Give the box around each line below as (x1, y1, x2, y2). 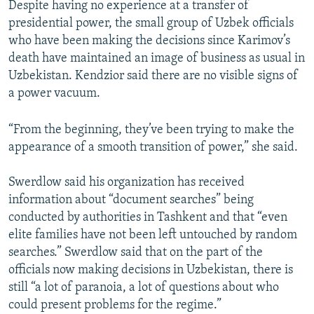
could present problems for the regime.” (8, 299, 221, 313)
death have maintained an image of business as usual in (8, 52, 305, 66)
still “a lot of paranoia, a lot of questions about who (8, 281, 279, 295)
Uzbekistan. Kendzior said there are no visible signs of (8, 69, 298, 83)
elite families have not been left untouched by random (8, 228, 297, 243)
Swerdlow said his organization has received (8, 176, 245, 190)
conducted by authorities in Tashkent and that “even (8, 211, 287, 225)
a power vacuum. (8, 87, 100, 101)
